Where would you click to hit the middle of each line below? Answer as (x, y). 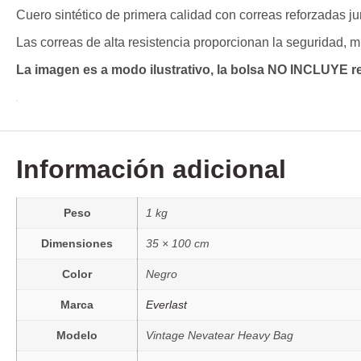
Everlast (166, 304)
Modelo (77, 335)
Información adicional (151, 169)
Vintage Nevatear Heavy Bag (220, 335)
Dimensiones (77, 243)
